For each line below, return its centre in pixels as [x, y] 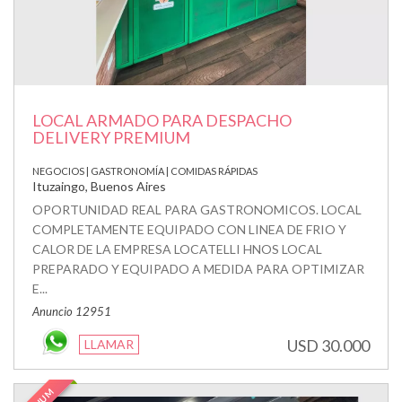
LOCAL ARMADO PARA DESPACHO [162, 120]
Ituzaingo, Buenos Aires [99, 186]
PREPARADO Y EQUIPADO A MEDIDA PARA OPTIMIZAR [198, 268]
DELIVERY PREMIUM [111, 137]
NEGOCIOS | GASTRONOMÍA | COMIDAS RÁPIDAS [145, 170]
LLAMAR [109, 344]
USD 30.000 [328, 345]
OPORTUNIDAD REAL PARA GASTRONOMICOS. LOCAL [197, 209]
